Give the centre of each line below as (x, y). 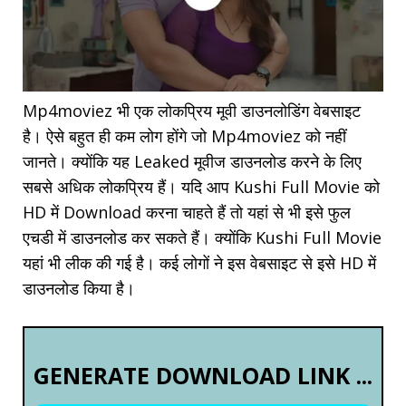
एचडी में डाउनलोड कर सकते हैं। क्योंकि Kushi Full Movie (202, 238)
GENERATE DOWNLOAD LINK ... (203, 376)
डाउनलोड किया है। (79, 289)
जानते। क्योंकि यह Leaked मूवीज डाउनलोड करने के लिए (192, 162)
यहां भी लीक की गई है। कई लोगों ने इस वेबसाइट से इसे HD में (199, 263)
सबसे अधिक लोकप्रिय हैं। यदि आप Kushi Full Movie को (201, 187)
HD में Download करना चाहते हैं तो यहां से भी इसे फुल (187, 213)
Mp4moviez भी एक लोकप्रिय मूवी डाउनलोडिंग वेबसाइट (192, 111)
